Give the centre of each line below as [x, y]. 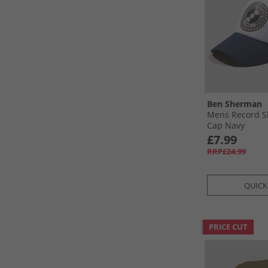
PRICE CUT [228, 227]
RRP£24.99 [226, 151]
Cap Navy [226, 125]
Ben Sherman [234, 104]
